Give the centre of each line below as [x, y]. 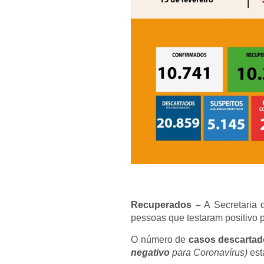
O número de [160, 240]
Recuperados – [166, 205]
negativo [150, 253]
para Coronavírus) [210, 253]
